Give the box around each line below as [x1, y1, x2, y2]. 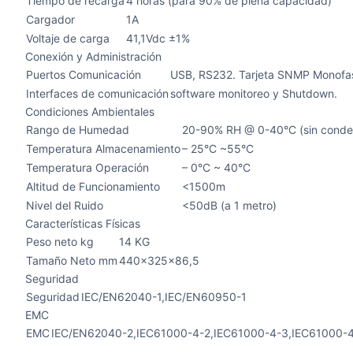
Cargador [26, 13, 75, 26]
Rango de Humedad [26, 123, 129, 136]
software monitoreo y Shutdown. [170, 87, 337, 100]
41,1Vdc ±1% [126, 32, 190, 45]
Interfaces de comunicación [26, 87, 169, 100]
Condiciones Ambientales [25, 105, 154, 118]
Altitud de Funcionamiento [26, 180, 160, 193]
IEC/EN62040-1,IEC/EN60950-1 [81, 290, 247, 303]
